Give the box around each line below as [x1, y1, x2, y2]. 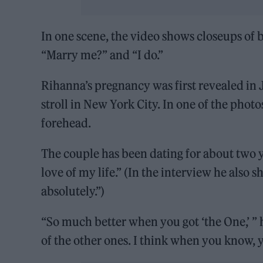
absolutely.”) [41, 184, 105, 199]
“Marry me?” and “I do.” [41, 48, 164, 63]
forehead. [41, 116, 92, 131]
